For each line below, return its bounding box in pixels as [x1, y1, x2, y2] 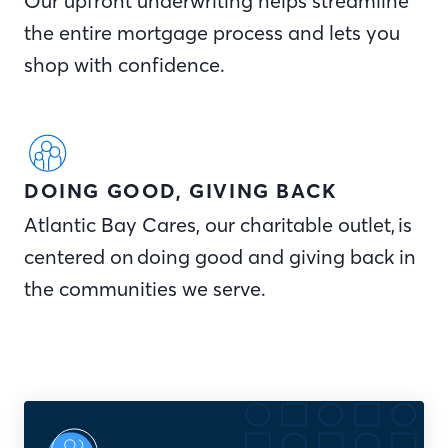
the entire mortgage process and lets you [24, 19, 400, 45]
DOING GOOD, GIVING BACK [24, 177, 337, 203]
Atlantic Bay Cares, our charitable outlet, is [24, 211, 412, 237]
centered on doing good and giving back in [24, 243, 416, 269]
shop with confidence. [24, 51, 225, 77]
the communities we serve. [24, 275, 266, 301]
